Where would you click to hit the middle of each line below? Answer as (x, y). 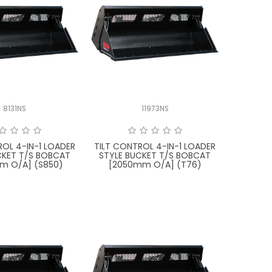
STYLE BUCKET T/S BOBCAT (155, 155)
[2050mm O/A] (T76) (155, 164)
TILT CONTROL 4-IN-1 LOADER (155, 146)
